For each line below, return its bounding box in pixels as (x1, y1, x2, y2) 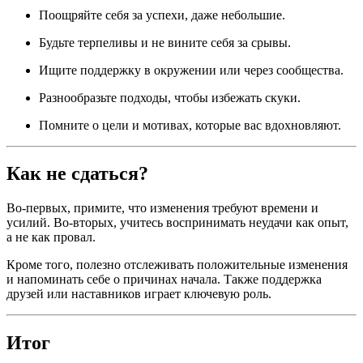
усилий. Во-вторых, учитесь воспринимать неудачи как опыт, (6, 216, 348, 230)
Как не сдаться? (6, 163, 148, 185)
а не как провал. (6, 230, 96, 245)
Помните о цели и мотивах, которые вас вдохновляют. (39, 117, 341, 132)
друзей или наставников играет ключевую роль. (6, 287, 271, 301)
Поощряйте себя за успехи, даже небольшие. (39, 7, 285, 22)
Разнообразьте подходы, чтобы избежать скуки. (39, 90, 301, 105)
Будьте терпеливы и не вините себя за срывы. (39, 35, 291, 49)
